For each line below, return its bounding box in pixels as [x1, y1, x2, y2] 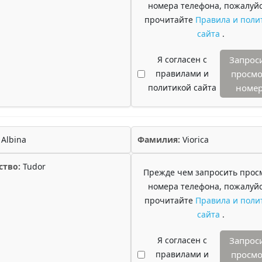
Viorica [180, 134, 209, 145]
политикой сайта [147, 82, 216, 93]
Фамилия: [137, 134, 180, 145]
